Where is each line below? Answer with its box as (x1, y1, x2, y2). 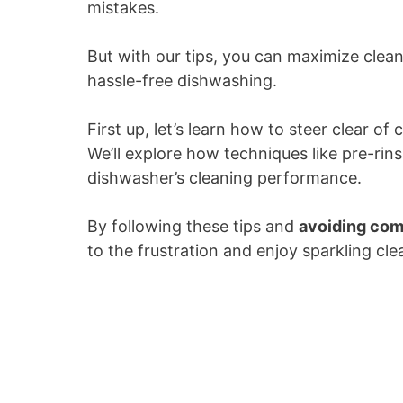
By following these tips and (87, 217, 299, 236)
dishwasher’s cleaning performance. (87, 168, 362, 187)
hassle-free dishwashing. (87, 71, 277, 90)
